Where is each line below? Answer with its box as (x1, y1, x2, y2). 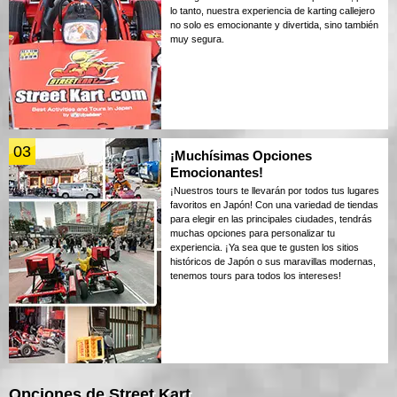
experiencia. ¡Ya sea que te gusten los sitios (170, 241, 359, 253)
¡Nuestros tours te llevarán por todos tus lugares (170, 184, 379, 196)
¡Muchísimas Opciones (170, 147, 312, 163)
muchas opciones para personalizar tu (170, 227, 335, 238)
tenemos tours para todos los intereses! (170, 269, 341, 281)
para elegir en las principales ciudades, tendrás (170, 213, 372, 224)
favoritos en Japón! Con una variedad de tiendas (170, 198, 378, 210)
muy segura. (170, 33, 224, 44)
